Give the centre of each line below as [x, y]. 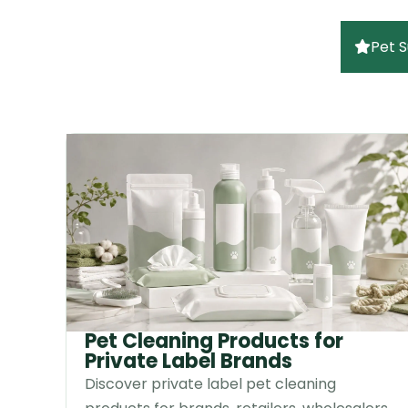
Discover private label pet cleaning [210, 383]
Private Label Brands [189, 361]
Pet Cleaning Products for [214, 341]
